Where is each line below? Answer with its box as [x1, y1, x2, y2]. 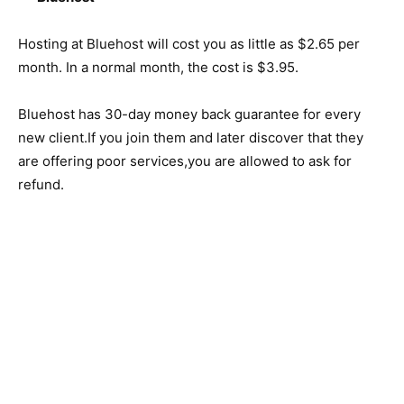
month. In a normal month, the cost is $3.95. [18, 59, 298, 76]
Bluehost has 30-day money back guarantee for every [18, 106, 361, 123]
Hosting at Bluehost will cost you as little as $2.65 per [18, 35, 360, 52]
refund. [18, 176, 64, 193]
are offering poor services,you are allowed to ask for [18, 152, 352, 170]
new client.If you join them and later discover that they [18, 129, 363, 146]
